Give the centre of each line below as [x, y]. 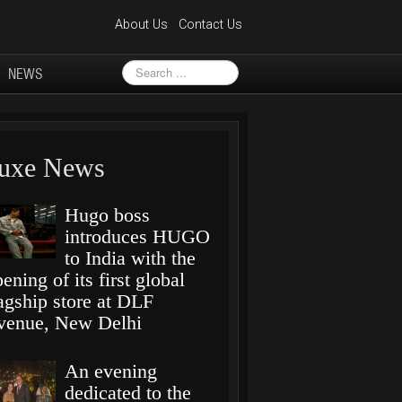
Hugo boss [108, 214]
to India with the [131, 258]
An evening [111, 371]
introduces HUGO [138, 236]
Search [140, 67]
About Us [141, 24]
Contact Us [210, 24]
